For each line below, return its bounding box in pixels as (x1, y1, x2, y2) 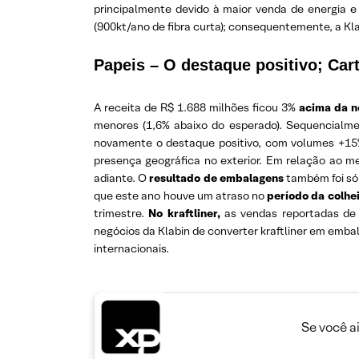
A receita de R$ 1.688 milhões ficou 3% (94, 100, 299, 115)
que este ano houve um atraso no (94, 188, 268, 204)
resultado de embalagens (147, 171, 284, 186)
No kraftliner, (148, 206, 220, 221)
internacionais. (94, 241, 169, 256)
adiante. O (94, 171, 147, 186)
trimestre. (94, 206, 149, 221)
